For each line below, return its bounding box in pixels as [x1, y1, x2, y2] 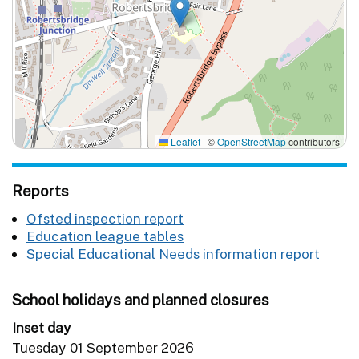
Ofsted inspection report [26, 210, 184, 227]
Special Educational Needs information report [26, 245, 320, 262]
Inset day [12, 319, 71, 336]
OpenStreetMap [217, 135, 286, 148]
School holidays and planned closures [12, 290, 269, 309]
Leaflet [168, 135, 200, 148]
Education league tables [26, 228, 184, 244]
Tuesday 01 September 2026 [12, 339, 194, 356]
